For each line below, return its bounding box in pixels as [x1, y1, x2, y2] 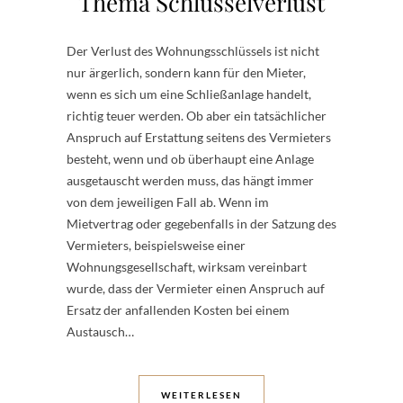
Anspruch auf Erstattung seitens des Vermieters [67, 130, 331, 145]
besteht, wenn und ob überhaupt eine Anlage [67, 151, 314, 166]
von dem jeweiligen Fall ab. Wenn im [67, 194, 269, 210]
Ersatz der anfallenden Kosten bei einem [67, 302, 290, 318]
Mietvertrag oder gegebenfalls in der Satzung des [67, 216, 336, 231]
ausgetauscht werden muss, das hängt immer [67, 173, 314, 188]
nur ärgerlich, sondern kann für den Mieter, [67, 65, 306, 80]
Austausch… [67, 324, 134, 339]
